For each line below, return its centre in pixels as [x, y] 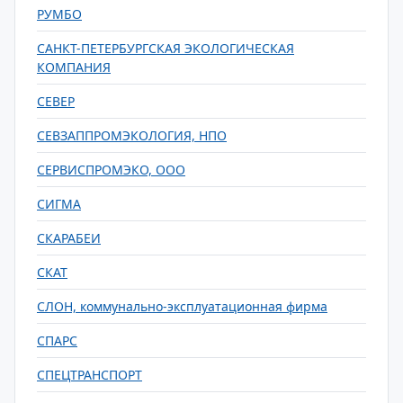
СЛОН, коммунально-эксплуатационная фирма [182, 306]
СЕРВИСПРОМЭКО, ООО [111, 170]
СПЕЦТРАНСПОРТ [90, 375]
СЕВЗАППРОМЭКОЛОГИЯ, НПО [132, 135]
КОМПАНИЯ [74, 67]
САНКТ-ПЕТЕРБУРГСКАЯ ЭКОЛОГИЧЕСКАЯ [166, 48]
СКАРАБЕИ [69, 238]
